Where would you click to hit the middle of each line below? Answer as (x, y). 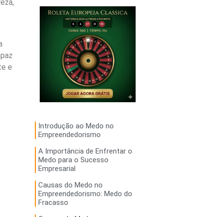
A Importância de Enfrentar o (85, 151)
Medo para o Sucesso (73, 160)
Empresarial (57, 169)
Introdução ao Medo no (76, 126)
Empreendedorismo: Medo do (85, 194)
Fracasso (53, 203)
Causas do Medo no (70, 185)
